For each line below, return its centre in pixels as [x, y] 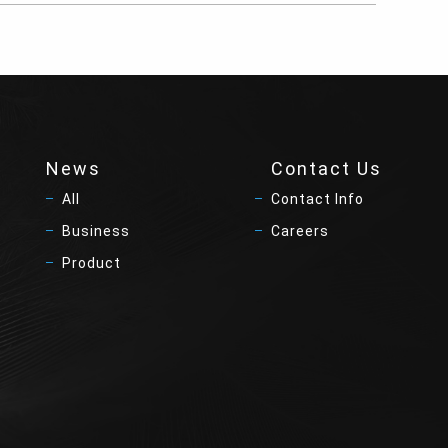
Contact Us [326, 168]
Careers [300, 231]
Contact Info [317, 199]
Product [91, 263]
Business [96, 231]
